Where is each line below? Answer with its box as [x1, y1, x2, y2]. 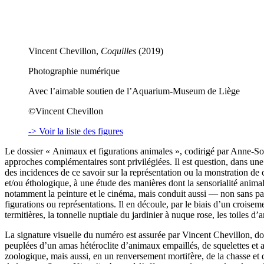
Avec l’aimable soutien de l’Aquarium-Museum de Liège [28, 85, 240, 96]
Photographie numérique [28, 65, 120, 76]
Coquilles [101, 45, 136, 56]
